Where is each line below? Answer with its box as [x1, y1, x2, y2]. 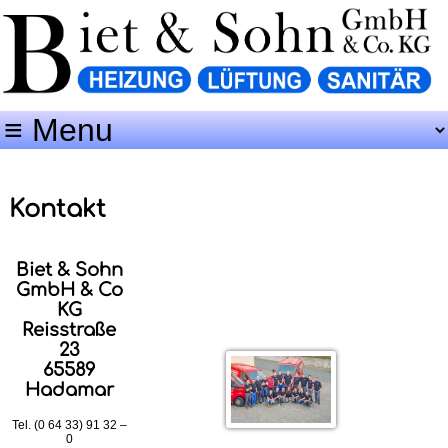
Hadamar [24, 380, 114, 401]
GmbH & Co [15, 280, 123, 301]
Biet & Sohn [15, 260, 123, 281]
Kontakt [8, 196, 106, 224]
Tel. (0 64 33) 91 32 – [11, 418, 127, 433]
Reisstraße [22, 320, 117, 341]
